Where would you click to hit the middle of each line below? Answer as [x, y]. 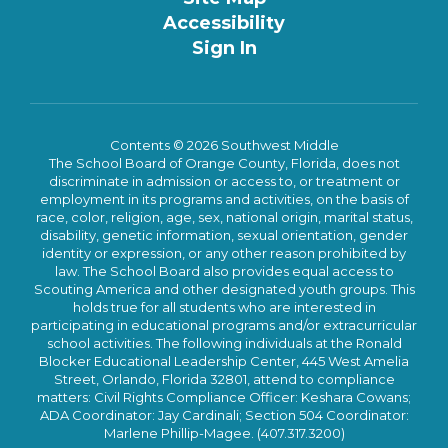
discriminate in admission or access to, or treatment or [224, 181]
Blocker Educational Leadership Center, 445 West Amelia [224, 361]
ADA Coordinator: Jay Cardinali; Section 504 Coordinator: [224, 415]
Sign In [224, 48]
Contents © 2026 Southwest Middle [224, 145]
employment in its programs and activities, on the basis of [224, 199]
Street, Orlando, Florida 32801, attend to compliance [224, 379]
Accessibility [224, 23]
